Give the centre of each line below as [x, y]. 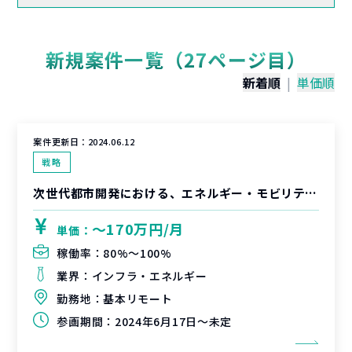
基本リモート [138, 299]
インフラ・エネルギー [149, 276]
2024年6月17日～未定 [173, 321]
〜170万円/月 [138, 229]
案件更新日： [60, 141]
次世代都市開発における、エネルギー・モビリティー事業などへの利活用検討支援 [310, 193]
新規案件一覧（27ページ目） [176, 59]
